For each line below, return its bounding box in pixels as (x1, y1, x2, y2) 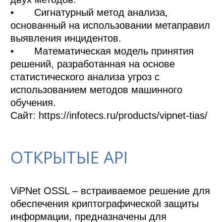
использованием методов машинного (10, 84, 183, 96)
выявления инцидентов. (10, 33, 122, 44)
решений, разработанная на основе (10, 58, 175, 70)
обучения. (10, 97, 56, 109)
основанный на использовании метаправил (10, 20, 211, 31)
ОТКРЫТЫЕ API (10, 146, 128, 168)
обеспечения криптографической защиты (10, 198, 199, 210)
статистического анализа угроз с (10, 71, 160, 83)
